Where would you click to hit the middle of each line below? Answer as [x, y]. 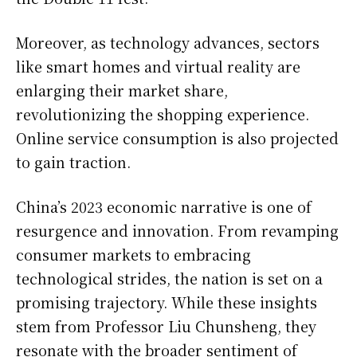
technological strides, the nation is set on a [169, 278]
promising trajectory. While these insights [167, 302]
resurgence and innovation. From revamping [177, 230]
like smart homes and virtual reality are [158, 66]
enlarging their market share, [122, 90]
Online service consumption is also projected [177, 137]
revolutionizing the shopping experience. [163, 114]
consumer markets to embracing [133, 254]
